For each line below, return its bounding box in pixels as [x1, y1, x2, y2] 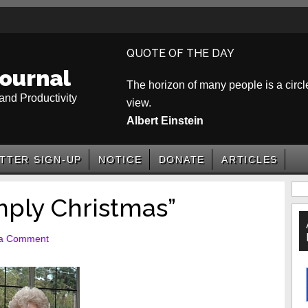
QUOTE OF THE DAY [126, 47, 234, 60]
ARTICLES [221, 154, 278, 165]
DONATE [158, 154, 205, 165]
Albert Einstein [126, 115, 203, 126]
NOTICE [98, 154, 142, 165]
